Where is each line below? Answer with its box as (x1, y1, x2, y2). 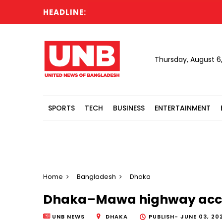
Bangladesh (77, 172, 116, 181)
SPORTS (48, 103, 75, 113)
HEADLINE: (43, 7, 86, 17)
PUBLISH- (149, 213, 180, 221)
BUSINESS (113, 103, 145, 113)
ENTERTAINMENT (155, 103, 211, 113)
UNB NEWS (52, 213, 85, 221)
